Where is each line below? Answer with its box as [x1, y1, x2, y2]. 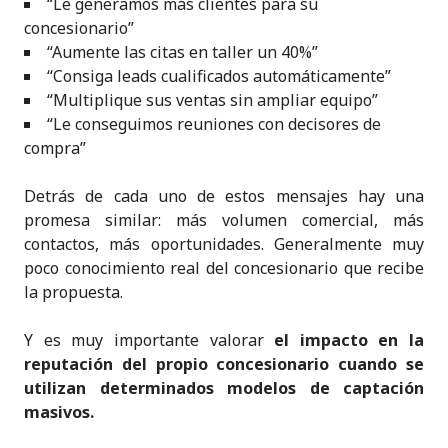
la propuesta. [24, 280, 123, 303]
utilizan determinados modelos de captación [24, 376, 424, 399]
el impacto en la [274, 328, 424, 351]
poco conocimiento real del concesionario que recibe [24, 256, 424, 279]
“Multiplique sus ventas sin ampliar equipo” [47, 88, 378, 111]
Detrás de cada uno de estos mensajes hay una [24, 184, 424, 207]
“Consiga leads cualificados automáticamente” [47, 64, 391, 87]
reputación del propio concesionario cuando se [24, 352, 424, 375]
